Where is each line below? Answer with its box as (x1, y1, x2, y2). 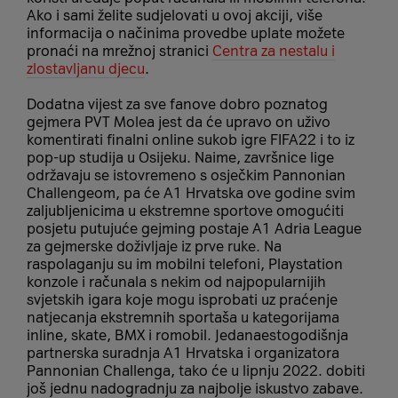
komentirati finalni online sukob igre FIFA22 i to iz (27, 131, 354, 148)
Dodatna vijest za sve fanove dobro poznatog (27, 95, 328, 113)
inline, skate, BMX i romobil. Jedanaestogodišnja (27, 326, 348, 344)
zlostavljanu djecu (27, 60, 145, 77)
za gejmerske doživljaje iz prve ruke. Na (27, 237, 282, 255)
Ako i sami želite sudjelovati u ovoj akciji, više (27, 6, 322, 24)
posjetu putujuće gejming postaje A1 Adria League (27, 219, 362, 237)
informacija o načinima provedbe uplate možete (27, 24, 345, 42)
